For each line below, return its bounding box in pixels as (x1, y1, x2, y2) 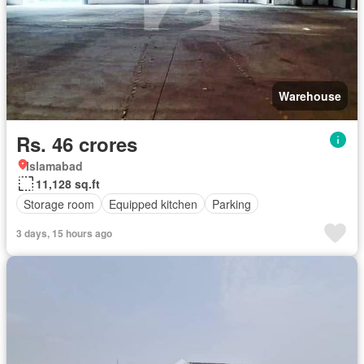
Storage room (24, 195, 94, 212)
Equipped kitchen (109, 195, 197, 212)
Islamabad (26, 158, 83, 175)
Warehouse (279, 88, 341, 105)
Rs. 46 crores (16, 130, 137, 158)
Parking (212, 195, 251, 212)
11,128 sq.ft (36, 175, 100, 193)
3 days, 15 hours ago (16, 226, 112, 241)
